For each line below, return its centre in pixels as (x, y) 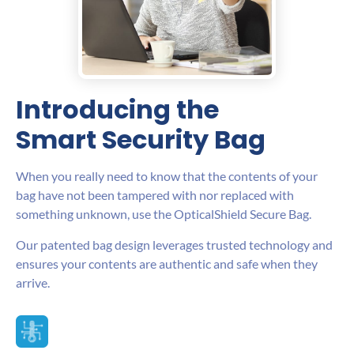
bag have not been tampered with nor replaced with (155, 195)
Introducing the (117, 110)
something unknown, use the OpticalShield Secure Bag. (164, 214)
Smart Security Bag (141, 140)
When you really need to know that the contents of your (167, 176)
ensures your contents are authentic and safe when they (167, 263)
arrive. (33, 282)
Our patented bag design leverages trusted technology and (174, 244)
